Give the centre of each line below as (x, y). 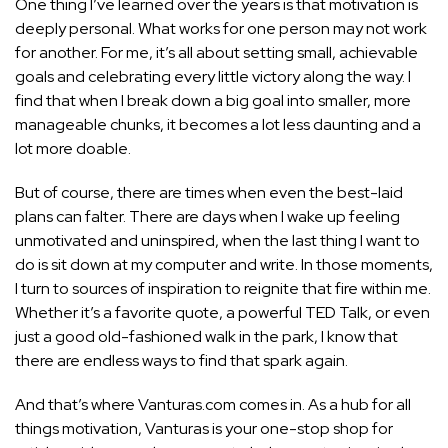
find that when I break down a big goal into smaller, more (213, 101)
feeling (374, 217)
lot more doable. (73, 149)
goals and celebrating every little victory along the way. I (213, 77)
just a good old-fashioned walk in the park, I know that (206, 337)
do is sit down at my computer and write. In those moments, (224, 265)
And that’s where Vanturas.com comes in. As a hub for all (213, 405)
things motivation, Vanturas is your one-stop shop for (204, 429)
